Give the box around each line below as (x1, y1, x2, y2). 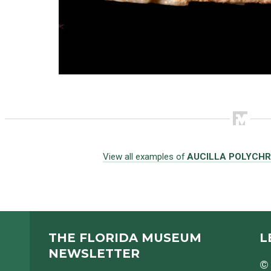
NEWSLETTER (48, 246, 140, 261)
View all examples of (102, 151, 187, 162)
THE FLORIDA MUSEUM (48, 230, 201, 246)
